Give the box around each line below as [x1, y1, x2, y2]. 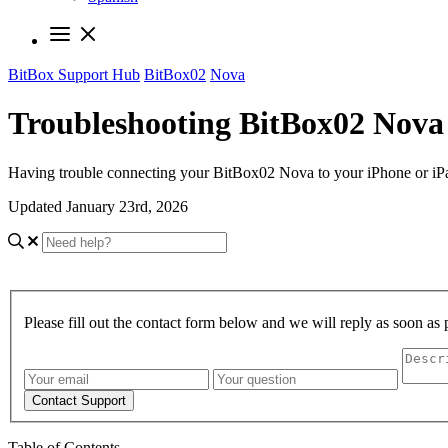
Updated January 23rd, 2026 [8, 197, 188, 215]
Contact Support [32, 392, 126, 408]
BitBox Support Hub [8, 66, 140, 83]
